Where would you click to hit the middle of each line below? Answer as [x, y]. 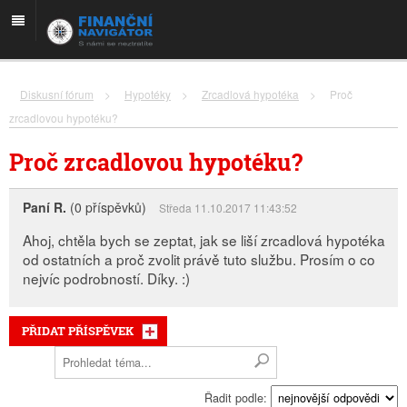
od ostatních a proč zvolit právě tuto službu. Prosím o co [199, 259]
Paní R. [45, 207]
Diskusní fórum [57, 94]
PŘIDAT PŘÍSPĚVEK [78, 331]
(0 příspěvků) [106, 207]
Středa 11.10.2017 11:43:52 [228, 208]
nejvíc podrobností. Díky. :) [106, 278]
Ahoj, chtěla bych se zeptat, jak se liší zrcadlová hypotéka [204, 240]
